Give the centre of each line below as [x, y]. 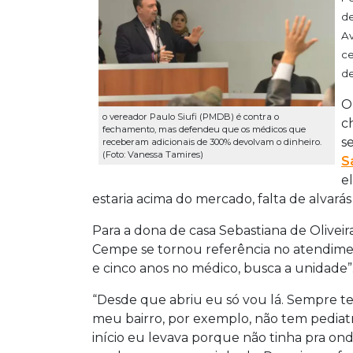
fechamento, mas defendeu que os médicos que [204, 129]
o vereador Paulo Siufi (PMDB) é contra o [191, 116]
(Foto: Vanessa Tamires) [153, 154]
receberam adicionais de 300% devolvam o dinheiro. [212, 141]
